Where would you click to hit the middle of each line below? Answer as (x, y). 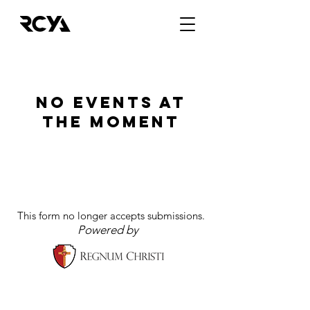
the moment (111, 122)
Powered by (108, 230)
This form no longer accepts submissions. (111, 216)
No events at (111, 102)
